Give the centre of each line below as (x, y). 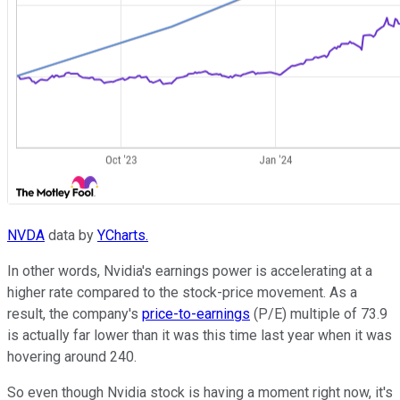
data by (71, 236)
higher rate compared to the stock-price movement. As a (182, 293)
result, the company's (75, 314)
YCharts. (123, 236)
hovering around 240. (72, 357)
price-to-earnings (196, 314)
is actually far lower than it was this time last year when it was (200, 336)
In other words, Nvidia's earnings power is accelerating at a (190, 271)
